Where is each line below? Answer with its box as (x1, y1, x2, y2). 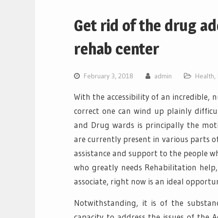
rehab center (74, 39, 159, 58)
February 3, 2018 (84, 71, 133, 80)
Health (195, 71, 214, 80)
